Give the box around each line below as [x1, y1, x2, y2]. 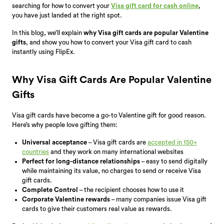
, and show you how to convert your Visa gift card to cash [26, 38, 191, 45]
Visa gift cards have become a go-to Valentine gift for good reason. [12, 111, 206, 118]
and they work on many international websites [49, 148, 183, 155]
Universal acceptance [22, 138, 87, 145]
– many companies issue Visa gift [110, 195, 206, 202]
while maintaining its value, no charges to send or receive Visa [22, 167, 201, 174]
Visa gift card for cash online [111, 2, 198, 9]
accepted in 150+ [147, 138, 197, 145]
